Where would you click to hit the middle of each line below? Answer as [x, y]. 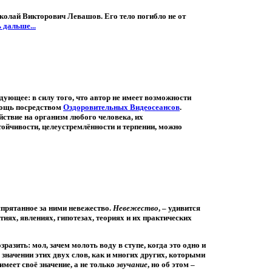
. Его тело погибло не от [143, 16]
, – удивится [179, 208]
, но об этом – [171, 265]
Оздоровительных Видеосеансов [121, 107]
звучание [132, 265]
